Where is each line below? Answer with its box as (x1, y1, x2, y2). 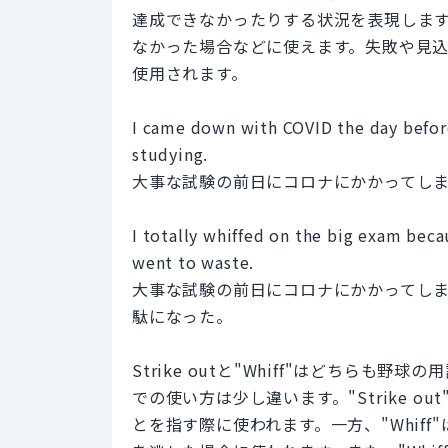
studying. (132, 141, 209, 166)
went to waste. (132, 249, 255, 274)
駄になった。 (132, 303, 233, 328)
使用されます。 (132, 60, 248, 85)
